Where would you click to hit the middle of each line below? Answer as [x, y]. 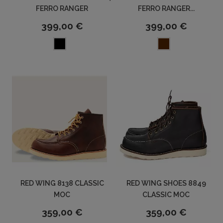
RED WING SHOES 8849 [166, 183]
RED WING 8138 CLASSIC [62, 183]
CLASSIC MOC [166, 195]
